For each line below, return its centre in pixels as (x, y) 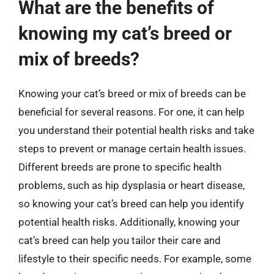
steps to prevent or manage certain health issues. (132, 149)
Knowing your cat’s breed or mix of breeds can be (132, 94)
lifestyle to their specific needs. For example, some (135, 259)
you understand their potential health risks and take (136, 130)
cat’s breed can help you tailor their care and (120, 240)
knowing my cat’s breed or (125, 33)
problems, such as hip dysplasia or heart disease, (131, 185)
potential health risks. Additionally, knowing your (129, 222)
